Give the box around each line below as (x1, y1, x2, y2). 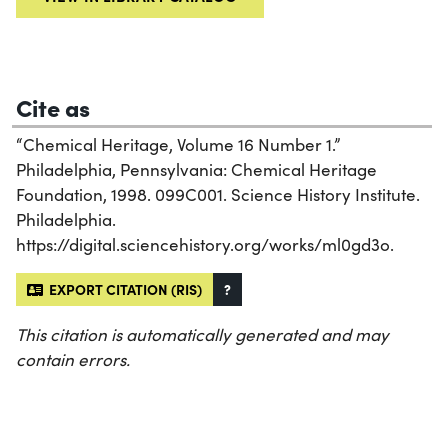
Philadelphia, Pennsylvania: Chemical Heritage (16, 158, 377, 182)
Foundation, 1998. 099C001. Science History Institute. (16, 183, 420, 207)
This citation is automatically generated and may (16, 323, 389, 347)
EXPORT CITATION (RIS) (43, 279, 202, 300)
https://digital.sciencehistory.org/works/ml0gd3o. (16, 233, 394, 257)
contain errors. (16, 348, 130, 372)
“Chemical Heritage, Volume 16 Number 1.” (16, 133, 341, 157)
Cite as (16, 90, 90, 124)
